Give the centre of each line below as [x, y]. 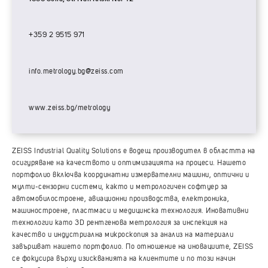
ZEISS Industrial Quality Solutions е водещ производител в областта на [134, 151]
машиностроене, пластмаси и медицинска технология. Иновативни [130, 211]
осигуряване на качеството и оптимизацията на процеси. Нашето [129, 163]
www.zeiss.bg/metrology [69, 108]
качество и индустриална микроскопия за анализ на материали [123, 235]
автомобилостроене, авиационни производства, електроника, [121, 199]
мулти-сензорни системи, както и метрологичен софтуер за [120, 187]
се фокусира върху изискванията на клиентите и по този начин [124, 259]
